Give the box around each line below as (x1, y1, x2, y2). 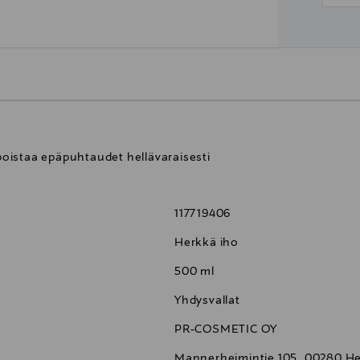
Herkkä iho (174, 236, 239, 250)
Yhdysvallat (174, 294, 240, 308)
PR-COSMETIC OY (174, 323, 278, 337)
